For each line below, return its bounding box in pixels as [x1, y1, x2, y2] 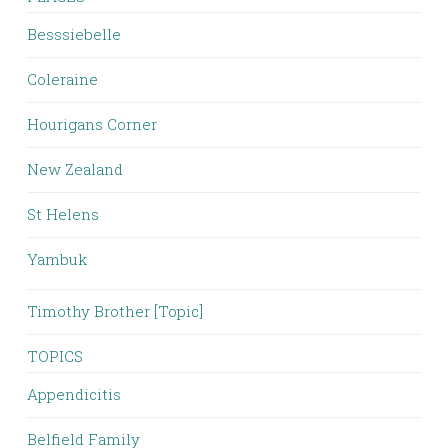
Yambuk [27, 249, 87, 269]
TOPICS [27, 346, 83, 366]
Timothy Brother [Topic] [27, 301, 203, 321]
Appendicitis [27, 384, 121, 404]
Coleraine [27, 69, 98, 89]
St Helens [27, 204, 99, 224]
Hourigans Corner [27, 114, 157, 134]
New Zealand [27, 159, 123, 179]
